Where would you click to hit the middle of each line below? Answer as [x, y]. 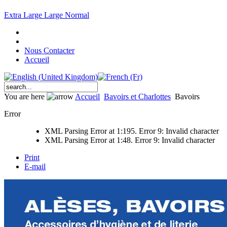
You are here [25, 97]
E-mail [35, 167]
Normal [77, 15]
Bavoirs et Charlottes [137, 97]
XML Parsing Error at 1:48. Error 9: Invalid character [130, 140]
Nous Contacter [49, 51]
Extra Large [24, 15]
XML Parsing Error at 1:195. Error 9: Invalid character [132, 131]
